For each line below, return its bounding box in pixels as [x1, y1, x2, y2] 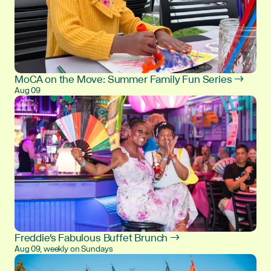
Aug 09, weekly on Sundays [15, 243, 113, 256]
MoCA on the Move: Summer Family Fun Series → [15, 71, 244, 88]
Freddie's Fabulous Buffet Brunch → [15, 229, 180, 247]
